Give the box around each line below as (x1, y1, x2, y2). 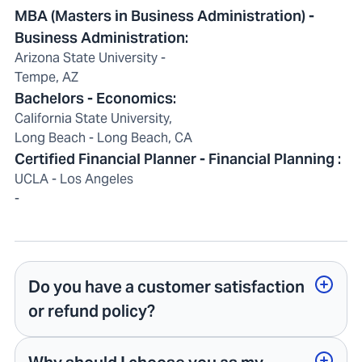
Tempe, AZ (15, 69, 78, 86)
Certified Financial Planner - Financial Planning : (15, 149, 341, 169)
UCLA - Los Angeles (15, 170, 133, 188)
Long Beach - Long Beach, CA (15, 129, 192, 147)
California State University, (15, 110, 172, 128)
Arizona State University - (15, 49, 166, 67)
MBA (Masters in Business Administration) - (15, 6, 314, 26)
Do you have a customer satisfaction (28, 276, 305, 298)
